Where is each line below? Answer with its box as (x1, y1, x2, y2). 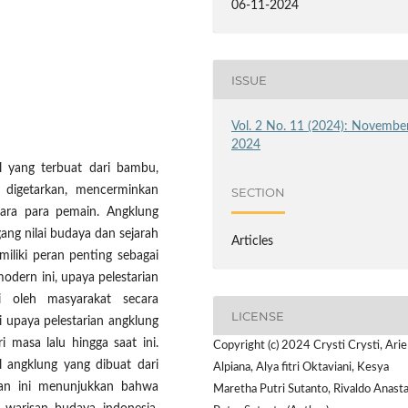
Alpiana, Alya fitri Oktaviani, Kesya (213, 362, 389, 374)
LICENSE (231, 308, 285, 323)
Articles (231, 235, 274, 249)
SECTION (231, 184, 286, 199)
